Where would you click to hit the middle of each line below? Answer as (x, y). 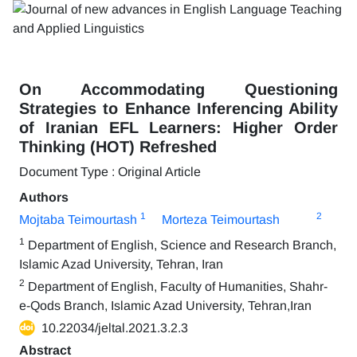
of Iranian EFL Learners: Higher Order (178, 127)
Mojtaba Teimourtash (78, 220)
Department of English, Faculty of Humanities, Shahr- (176, 286)
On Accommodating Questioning (178, 89)
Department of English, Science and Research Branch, (180, 245)
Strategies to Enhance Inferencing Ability (178, 108)
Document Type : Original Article (110, 172)
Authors (44, 197)
